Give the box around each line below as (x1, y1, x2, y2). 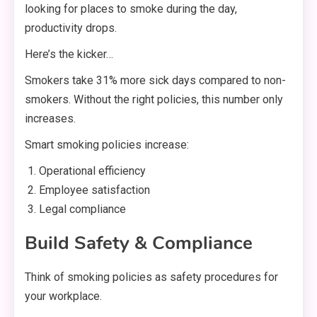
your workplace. (25, 289, 102, 304)
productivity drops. (25, 21, 117, 35)
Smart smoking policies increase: (25, 138, 189, 152)
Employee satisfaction (39, 183, 150, 197)
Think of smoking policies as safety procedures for (25, 270, 278, 284)
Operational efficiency (39, 164, 146, 178)
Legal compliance (39, 202, 126, 217)
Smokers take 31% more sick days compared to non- (25, 74, 286, 88)
